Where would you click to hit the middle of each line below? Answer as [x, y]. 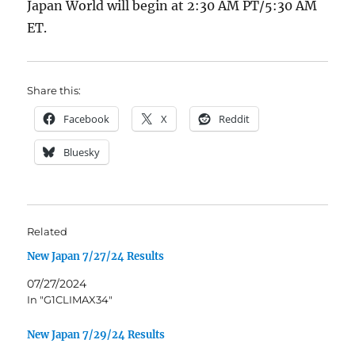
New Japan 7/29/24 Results [96, 334]
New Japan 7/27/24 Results [96, 256]
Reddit [235, 119]
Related [48, 231]
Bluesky [82, 152]
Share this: [54, 90]
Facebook [87, 119]
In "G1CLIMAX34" [70, 300]
